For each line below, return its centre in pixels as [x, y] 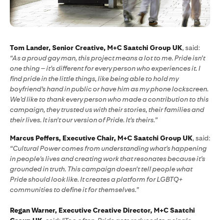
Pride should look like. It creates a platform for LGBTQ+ [96, 179]
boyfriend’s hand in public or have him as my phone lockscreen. [109, 89]
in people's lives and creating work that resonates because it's [108, 159]
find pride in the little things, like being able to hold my [94, 79]
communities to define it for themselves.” [74, 190]
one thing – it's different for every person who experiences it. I [105, 69]
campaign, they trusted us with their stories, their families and [107, 110]
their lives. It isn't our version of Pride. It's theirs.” [84, 120]
